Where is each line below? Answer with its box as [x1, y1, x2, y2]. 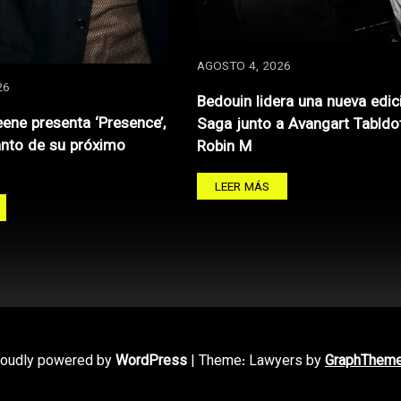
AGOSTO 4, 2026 [197, 57, 292, 77]
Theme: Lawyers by [199, 350, 325, 373]
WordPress [115, 350, 187, 373]
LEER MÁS [215, 178, 270, 198]
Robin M [197, 135, 252, 160]
